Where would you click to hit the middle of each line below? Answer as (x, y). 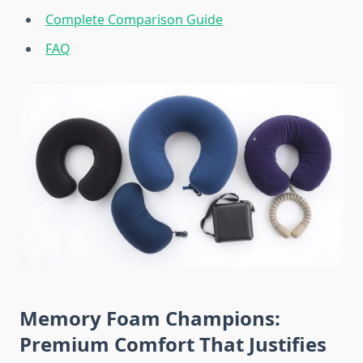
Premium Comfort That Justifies (173, 344)
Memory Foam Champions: (150, 318)
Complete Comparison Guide (134, 20)
